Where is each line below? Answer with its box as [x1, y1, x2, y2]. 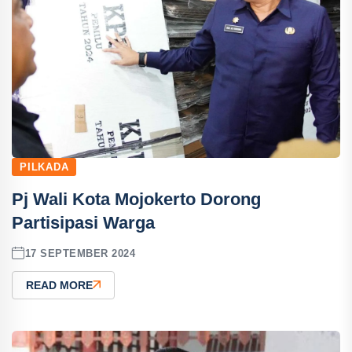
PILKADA [20, 161, 69, 173]
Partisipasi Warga [12, 213, 155, 233]
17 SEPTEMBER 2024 [24, 247, 136, 259]
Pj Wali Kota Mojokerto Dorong [12, 189, 261, 209]
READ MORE [26, 279, 93, 291]
